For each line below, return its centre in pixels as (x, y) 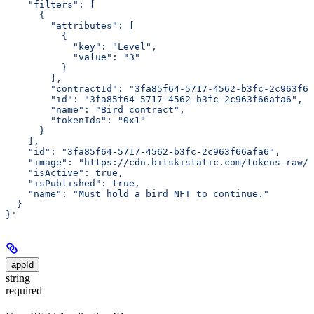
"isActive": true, (64, 173)
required (24, 291)
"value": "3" (73, 57)
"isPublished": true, (73, 184)
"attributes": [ (70, 26)
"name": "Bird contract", (95, 110)
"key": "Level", (81, 47)
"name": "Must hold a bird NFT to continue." (137, 194)
